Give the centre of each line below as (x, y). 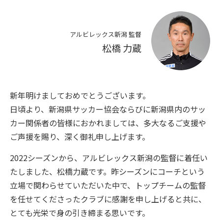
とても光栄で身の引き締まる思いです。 (80, 212)
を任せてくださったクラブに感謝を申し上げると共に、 (108, 199)
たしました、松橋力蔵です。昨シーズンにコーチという (107, 171)
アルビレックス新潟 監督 (106, 34)
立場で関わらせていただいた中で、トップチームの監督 (108, 185)
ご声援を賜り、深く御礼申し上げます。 (80, 136)
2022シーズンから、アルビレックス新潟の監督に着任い (109, 157)
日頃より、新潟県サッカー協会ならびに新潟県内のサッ (108, 109)
